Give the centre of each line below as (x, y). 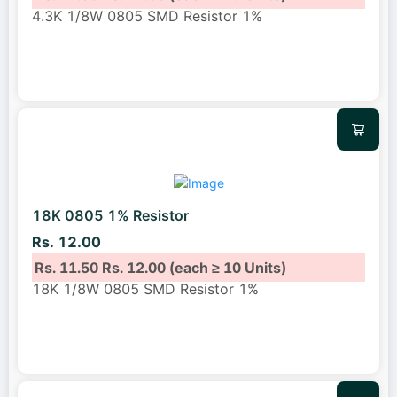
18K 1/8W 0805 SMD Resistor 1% (145, 288)
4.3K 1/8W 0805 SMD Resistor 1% (147, 16)
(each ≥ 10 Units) (226, 267)
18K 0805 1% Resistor (110, 216)
